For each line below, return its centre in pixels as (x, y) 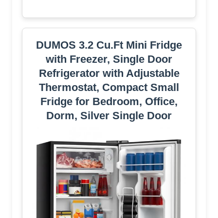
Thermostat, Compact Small (109, 88)
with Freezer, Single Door (109, 59)
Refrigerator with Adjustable (109, 73)
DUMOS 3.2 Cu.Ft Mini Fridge (109, 45)
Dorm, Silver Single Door (109, 116)
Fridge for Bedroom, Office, (109, 102)
